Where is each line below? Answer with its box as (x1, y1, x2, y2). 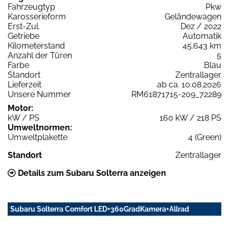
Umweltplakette (8, 132, 67, 142)
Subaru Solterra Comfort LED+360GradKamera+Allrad (10, 204, 189, 213)
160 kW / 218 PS (159, 112, 221, 123)
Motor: (8, 103, 33, 113)
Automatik (182, 31, 221, 41)
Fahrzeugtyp (8, 2, 55, 12)
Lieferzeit (8, 79, 41, 89)
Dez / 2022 (180, 21, 221, 31)
